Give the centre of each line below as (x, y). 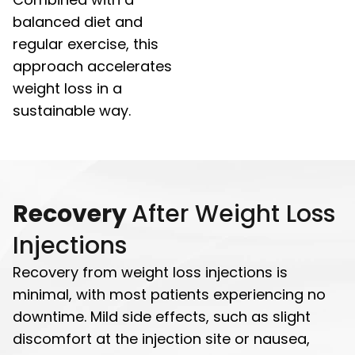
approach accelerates (92, 66)
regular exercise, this (86, 44)
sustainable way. (72, 110)
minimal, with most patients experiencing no (169, 294)
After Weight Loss (233, 214)
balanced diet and (78, 21)
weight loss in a (67, 88)
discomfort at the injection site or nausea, (161, 338)
